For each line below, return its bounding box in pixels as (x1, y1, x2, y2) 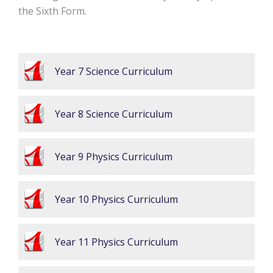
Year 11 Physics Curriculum (55, 235, 178, 249)
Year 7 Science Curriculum (55, 65, 172, 78)
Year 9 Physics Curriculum (55, 150, 172, 163)
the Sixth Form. (18, 4, 87, 18)
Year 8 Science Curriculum (55, 107, 172, 121)
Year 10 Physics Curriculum (55, 193, 178, 206)
